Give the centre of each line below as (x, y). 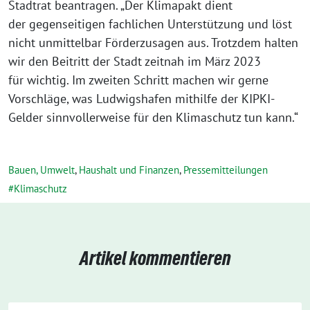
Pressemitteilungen (226, 170)
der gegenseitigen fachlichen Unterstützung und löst (150, 24)
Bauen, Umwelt (42, 170)
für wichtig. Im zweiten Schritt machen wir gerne (138, 80)
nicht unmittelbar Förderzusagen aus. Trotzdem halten (153, 43)
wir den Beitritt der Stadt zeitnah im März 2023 (135, 61)
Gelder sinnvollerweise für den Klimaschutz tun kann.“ (153, 117)
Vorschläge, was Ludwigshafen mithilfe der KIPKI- (142, 99)
